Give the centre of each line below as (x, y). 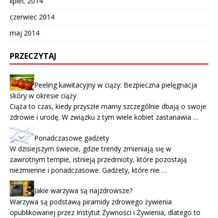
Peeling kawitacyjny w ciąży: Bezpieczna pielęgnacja (116, 85)
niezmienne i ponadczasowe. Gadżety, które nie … (88, 170)
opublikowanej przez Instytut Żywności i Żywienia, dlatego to (105, 212)
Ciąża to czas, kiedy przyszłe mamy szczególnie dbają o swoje (108, 107)
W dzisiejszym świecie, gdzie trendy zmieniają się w (91, 149)
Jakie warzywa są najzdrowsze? (83, 191)
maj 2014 (25, 33)
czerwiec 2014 (32, 17)
